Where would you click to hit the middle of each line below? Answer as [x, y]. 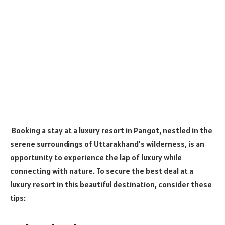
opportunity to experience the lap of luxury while [96, 157]
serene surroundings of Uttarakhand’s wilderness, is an [107, 143]
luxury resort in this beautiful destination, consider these [111, 184]
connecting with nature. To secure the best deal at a [102, 171]
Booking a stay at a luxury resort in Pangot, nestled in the [112, 130]
